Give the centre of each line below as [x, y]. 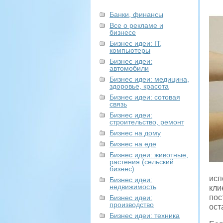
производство [132, 205]
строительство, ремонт [147, 122]
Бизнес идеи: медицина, [149, 79]
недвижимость [133, 187]
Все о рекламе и [136, 25]
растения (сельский [142, 162]
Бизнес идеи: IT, [136, 43]
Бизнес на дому [135, 133]
